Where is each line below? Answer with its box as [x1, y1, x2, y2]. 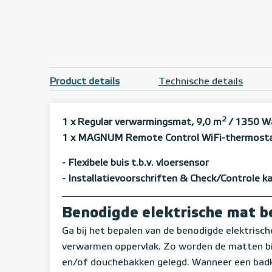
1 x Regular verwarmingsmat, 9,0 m [62, 118, 222, 128]
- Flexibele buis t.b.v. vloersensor [62, 158, 209, 169]
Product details [50, 77, 120, 87]
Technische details [158, 77, 243, 87]
